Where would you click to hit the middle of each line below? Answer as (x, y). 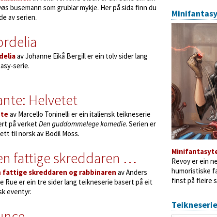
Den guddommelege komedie (82, 124)
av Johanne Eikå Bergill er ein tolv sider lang (82, 56)
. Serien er (141, 124)
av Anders (132, 172)
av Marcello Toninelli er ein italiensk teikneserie (79, 114)
